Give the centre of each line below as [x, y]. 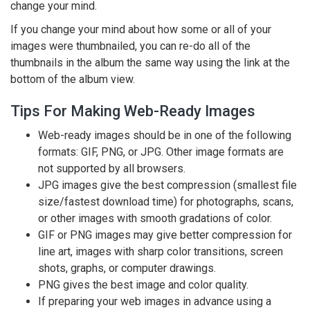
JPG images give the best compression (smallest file [167, 185]
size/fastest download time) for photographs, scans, [166, 202]
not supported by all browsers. [112, 168]
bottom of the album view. [73, 79]
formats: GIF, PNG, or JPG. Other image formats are [161, 152]
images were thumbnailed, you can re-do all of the [130, 46]
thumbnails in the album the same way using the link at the [150, 63]
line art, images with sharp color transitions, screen [161, 252]
